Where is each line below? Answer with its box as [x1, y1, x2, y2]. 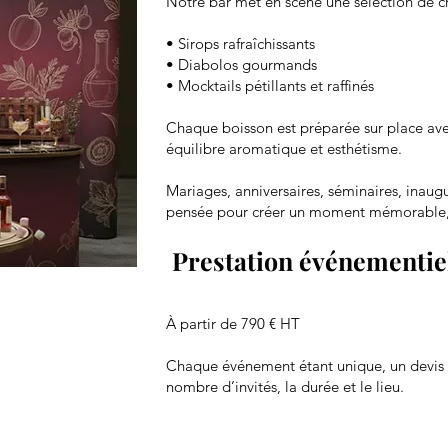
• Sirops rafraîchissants [166, 34, 315, 53]
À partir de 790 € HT [166, 314, 300, 333]
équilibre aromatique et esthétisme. [166, 139, 402, 158]
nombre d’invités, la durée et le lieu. [166, 377, 404, 396]
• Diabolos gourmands [166, 55, 317, 74]
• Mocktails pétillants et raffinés [166, 76, 374, 95]
